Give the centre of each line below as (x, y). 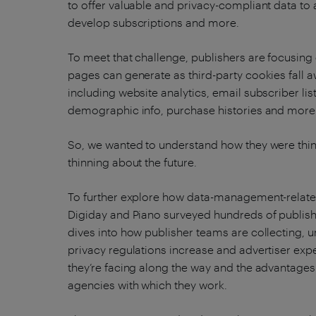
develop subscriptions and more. (153, 22)
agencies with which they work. (147, 285)
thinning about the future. (132, 162)
